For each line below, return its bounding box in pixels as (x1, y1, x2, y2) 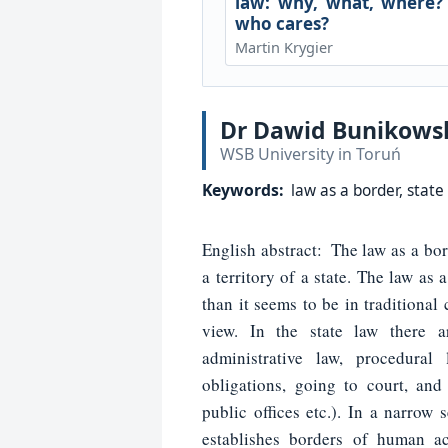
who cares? (234, 11, 329, 35)
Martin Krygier (234, 36, 333, 57)
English (202, 238, 261, 262)
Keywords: (202, 179, 288, 202)
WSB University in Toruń (220, 143, 401, 166)
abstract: (260, 238, 322, 262)
